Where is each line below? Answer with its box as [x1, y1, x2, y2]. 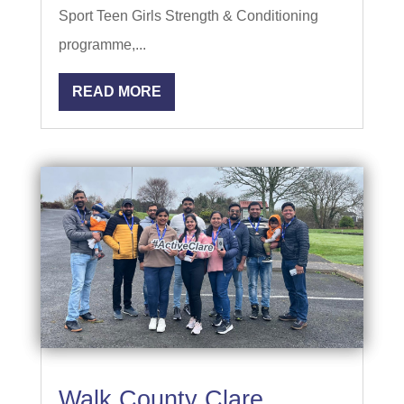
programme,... [58, 37, 146, 53]
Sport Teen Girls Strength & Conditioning [58, 8, 318, 24]
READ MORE [71, 84, 161, 100]
